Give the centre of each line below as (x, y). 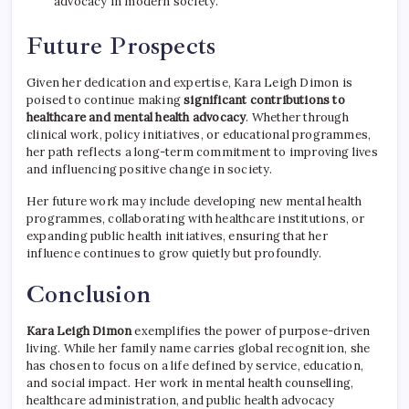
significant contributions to (264, 100)
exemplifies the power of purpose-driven (251, 331)
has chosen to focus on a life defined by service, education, (195, 366)
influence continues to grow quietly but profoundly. (174, 254)
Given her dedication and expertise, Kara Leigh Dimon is (190, 83)
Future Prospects (121, 46)
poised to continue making (105, 100)
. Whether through (297, 118)
